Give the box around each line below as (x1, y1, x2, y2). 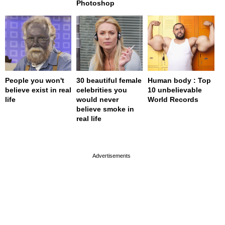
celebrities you (76, 86, 128, 94)
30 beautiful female (76, 76, 142, 85)
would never (76, 95, 119, 104)
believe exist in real (5, 86, 71, 94)
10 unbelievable (148, 86, 202, 94)
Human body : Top (148, 76, 211, 85)
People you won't (5, 76, 64, 85)
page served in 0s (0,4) (78, 133, 141, 140)
